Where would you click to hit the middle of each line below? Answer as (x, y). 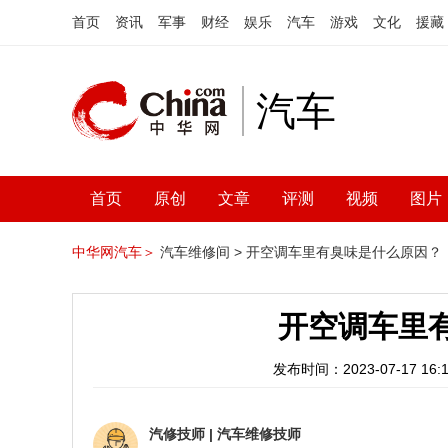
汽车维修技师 (259, 434)
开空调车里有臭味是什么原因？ (344, 252)
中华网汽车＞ (114, 252)
